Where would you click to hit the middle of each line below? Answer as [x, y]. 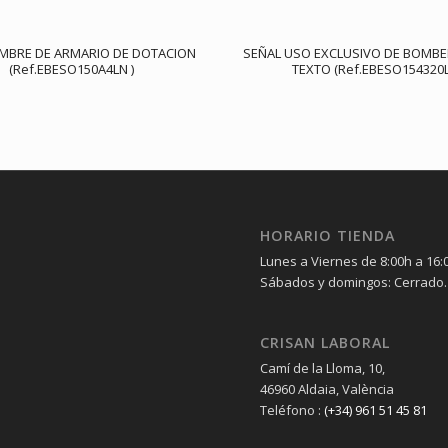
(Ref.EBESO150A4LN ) [71, 69]
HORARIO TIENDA [328, 236]
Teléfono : [292, 410]
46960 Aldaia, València [327, 389]
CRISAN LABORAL [325, 343]
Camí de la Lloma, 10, [323, 368]
